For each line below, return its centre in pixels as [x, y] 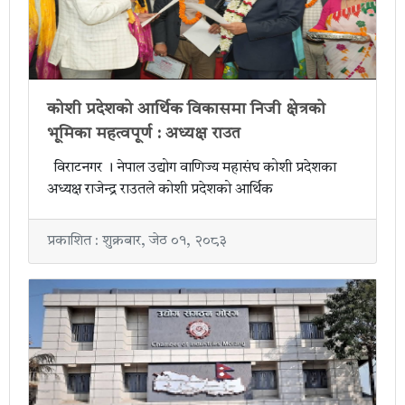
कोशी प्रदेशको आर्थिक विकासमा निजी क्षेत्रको [186, 110]
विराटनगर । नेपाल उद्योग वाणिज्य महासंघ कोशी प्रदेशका [192, 169]
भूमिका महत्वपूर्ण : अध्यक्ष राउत [144, 134]
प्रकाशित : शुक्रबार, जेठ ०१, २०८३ [137, 242]
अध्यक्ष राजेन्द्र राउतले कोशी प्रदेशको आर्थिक [160, 190]
